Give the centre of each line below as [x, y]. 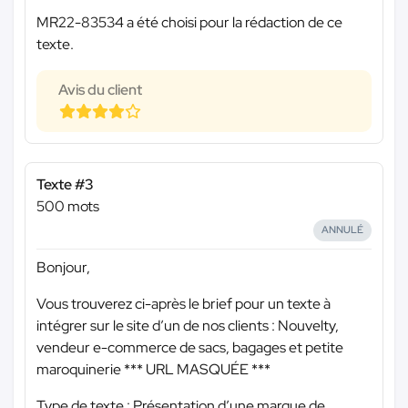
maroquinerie [80, 369]
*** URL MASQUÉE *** [197, 369]
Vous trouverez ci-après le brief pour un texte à [184, 303]
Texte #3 [65, 185]
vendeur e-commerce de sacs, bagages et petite [190, 347]
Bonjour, [63, 267]
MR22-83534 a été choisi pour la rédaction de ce [189, 23]
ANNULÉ [343, 230]
